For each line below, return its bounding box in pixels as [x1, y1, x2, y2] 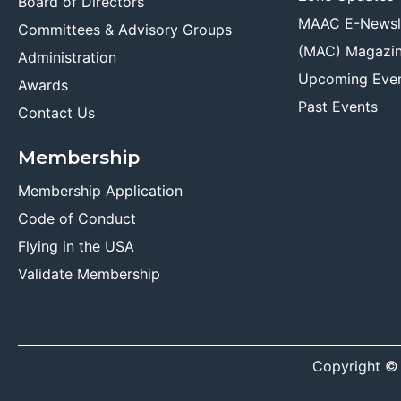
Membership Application [18, 181, 183, 200]
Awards [18, 75, 68, 94]
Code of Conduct [18, 209, 136, 227]
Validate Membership [18, 264, 160, 283]
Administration [18, 47, 116, 66]
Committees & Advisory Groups [18, 20, 232, 38]
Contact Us [18, 103, 95, 122]
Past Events [297, 97, 378, 115]
